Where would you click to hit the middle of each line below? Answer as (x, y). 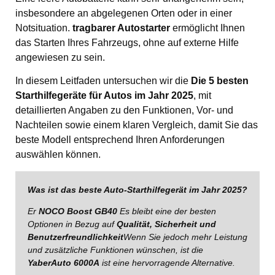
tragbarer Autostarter (121, 28)
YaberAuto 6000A (64, 263)
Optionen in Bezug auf (72, 224)
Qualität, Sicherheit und (166, 224)
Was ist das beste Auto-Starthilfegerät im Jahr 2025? (137, 189)
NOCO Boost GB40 (78, 211)
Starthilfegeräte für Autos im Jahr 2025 (104, 96)
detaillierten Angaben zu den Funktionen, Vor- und (124, 110)
